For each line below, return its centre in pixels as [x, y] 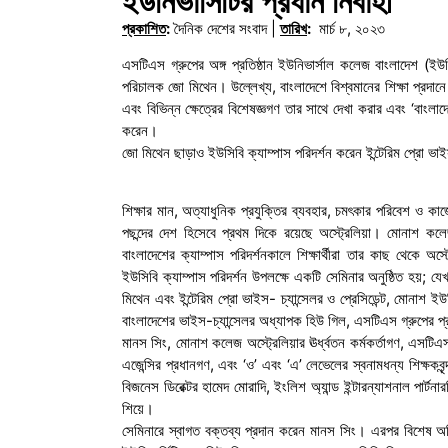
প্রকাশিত [144, 28]
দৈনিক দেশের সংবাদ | [225, 28]
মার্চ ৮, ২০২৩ [350, 28]
